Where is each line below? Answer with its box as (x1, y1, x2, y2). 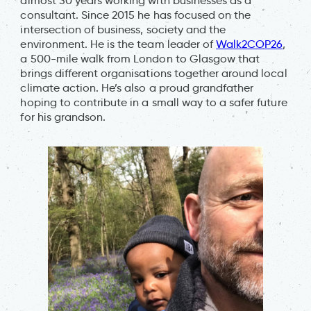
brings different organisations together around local (20, 66, 287, 80)
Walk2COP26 (216, 37, 283, 51)
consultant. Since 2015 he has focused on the (20, 8, 251, 22)
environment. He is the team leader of (20, 37, 217, 51)
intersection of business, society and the (20, 22, 226, 36)
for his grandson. (20, 110, 106, 124)
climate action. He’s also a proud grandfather (20, 81, 254, 94)
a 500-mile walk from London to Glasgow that (20, 51, 260, 65)
